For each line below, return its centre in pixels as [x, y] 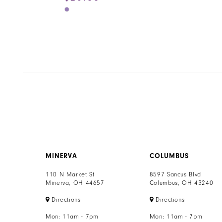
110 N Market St [70, 174]
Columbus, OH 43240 [181, 183]
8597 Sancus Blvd [175, 174]
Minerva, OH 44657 [75, 183]
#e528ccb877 [87, 51]
